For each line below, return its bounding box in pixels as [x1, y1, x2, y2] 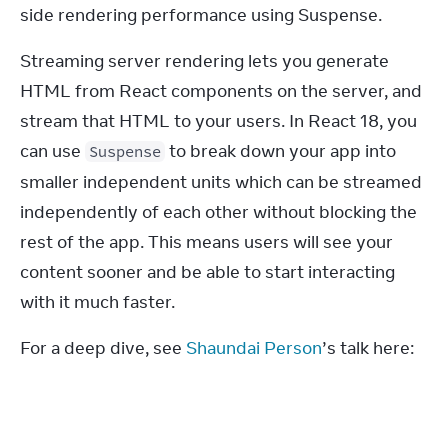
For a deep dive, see [20, 337, 186, 359]
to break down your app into [165, 140, 396, 162]
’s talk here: [322, 337, 414, 359]
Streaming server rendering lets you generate [20, 50, 389, 72]
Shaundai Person [186, 337, 322, 359]
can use [20, 140, 85, 162]
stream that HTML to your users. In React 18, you [20, 110, 417, 132]
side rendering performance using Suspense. [20, 4, 382, 26]
